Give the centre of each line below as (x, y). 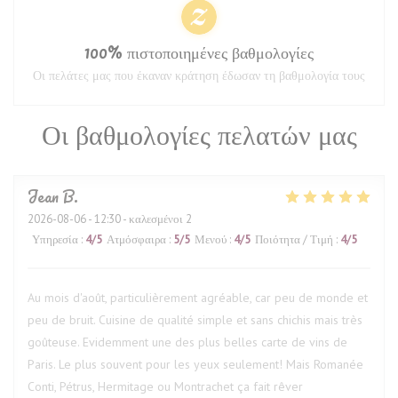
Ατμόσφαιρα (136, 239)
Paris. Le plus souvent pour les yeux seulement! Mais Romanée (195, 364)
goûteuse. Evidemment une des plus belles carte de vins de (187, 342)
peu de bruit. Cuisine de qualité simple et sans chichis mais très (195, 320)
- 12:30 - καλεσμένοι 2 (139, 219)
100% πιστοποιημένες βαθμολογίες (199, 52)
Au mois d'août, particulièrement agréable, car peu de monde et (198, 298)
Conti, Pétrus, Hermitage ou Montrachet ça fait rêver (165, 386)
